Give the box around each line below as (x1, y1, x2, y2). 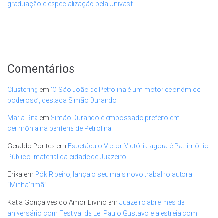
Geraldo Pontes (7, 142, 55, 150)
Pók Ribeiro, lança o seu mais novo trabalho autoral (35, 170, 194, 178)
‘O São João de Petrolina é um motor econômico (51, 85, 201, 93)
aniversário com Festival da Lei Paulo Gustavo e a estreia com (7, 209, 197, 217)
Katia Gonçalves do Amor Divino (7, 198, 107, 206)
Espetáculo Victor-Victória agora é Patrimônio (68, 142, 209, 150)
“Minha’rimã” (7, 181, 47, 189)
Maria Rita (7, 113, 38, 122)
